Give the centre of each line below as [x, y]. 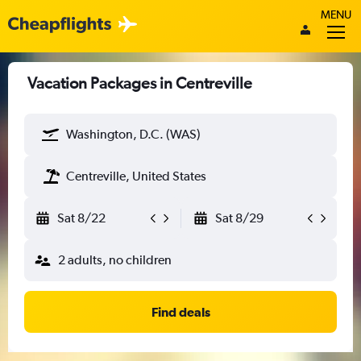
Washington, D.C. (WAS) [133, 134]
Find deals [180, 312]
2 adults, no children [115, 260]
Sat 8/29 [239, 218]
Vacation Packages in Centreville [140, 83]
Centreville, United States [136, 176]
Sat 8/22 [81, 218]
